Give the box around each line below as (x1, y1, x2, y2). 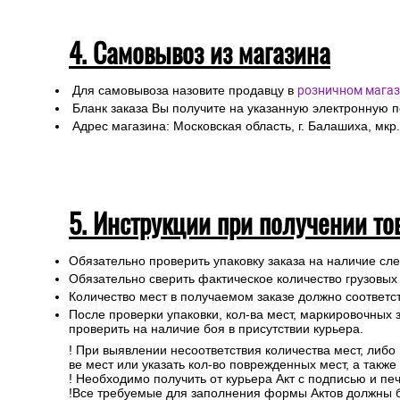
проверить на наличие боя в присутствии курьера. (69, 321, 363, 336)
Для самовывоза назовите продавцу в (69, 83, 297, 97)
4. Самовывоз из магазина (69, 32, 330, 72)
